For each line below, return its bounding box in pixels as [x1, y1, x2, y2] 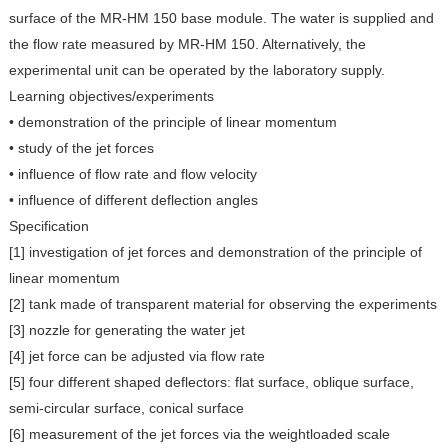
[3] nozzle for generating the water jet [8, 322, 245, 339]
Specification [8, 218, 89, 235]
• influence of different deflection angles [8, 192, 258, 209]
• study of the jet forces [8, 140, 154, 157]
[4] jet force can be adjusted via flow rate [8, 348, 265, 365]
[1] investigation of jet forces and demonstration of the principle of [8, 244, 422, 261]
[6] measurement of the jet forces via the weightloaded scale [8, 426, 390, 443]
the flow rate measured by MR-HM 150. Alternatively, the [8, 36, 366, 53]
